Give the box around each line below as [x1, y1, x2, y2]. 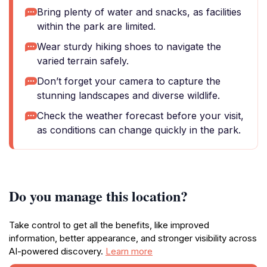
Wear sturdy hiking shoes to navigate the [37, 41, 221, 52]
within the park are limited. [37, 20, 156, 32]
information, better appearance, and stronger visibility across [9, 232, 257, 244]
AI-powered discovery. [9, 246, 105, 257]
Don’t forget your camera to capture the [37, 75, 221, 87]
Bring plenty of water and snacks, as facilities [37, 6, 241, 18]
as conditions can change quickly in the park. [37, 124, 241, 136]
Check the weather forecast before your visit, [37, 110, 244, 122]
